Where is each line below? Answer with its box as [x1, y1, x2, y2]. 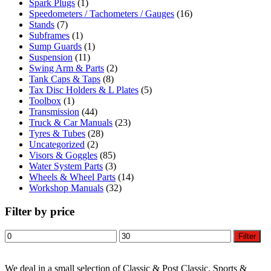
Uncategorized [29, 139, 85, 150]
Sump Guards [29, 41, 82, 52]
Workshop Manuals [29, 183, 103, 194]
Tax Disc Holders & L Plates [29, 85, 139, 96]
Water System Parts [29, 161, 103, 172]
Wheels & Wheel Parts [29, 172, 116, 183]
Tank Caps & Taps [29, 74, 100, 85]
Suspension [29, 52, 73, 63]
